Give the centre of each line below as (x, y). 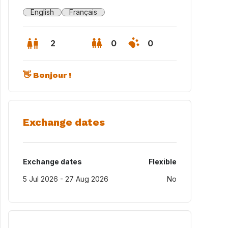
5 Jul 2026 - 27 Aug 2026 (66, 179)
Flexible (163, 162)
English (42, 12)
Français (83, 12)
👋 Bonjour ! (47, 75)
